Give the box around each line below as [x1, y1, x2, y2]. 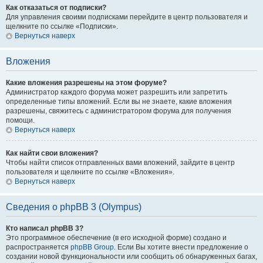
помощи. [6, 116, 35, 124]
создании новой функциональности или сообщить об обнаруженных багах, [6, 252, 257, 261]
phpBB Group [70, 243, 114, 251]
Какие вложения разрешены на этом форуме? [6, 79, 167, 87]
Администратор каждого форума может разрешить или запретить [6, 88, 227, 96]
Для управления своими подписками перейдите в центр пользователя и [6, 13, 248, 21]
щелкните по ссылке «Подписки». [6, 22, 118, 31]
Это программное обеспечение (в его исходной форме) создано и [6, 234, 227, 242]
